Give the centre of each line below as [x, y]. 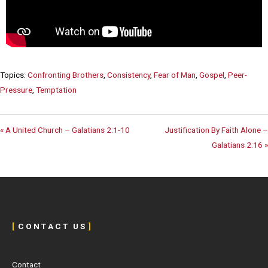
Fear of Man [175, 75]
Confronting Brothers [66, 75]
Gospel [212, 75]
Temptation [56, 90]
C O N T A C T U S [51, 226]
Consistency [129, 75]
